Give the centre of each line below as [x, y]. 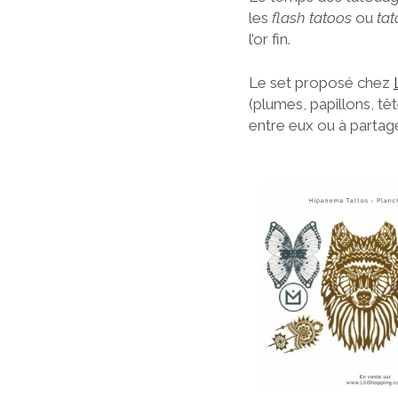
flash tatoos [311, 17]
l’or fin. [269, 39]
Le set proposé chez [321, 83]
